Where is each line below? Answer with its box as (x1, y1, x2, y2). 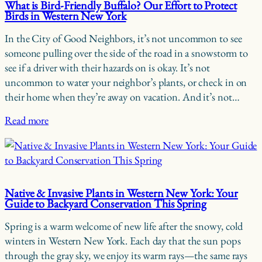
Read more (5, 112, 49, 127)
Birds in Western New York (5, 8, 126, 24)
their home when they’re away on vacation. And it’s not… (5, 89, 240, 105)
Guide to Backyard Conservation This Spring (5, 196, 206, 212)
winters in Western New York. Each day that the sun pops (5, 233, 241, 248)
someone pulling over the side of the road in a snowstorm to (5, 46, 249, 61)
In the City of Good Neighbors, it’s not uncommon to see (5, 31, 242, 46)
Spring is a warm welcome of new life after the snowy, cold (5, 218, 243, 233)
